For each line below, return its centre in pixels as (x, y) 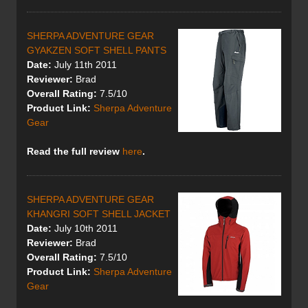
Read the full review (75, 152)
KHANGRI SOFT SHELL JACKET (99, 214)
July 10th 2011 (85, 229)
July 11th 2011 (84, 65)
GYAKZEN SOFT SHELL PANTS (97, 51)
